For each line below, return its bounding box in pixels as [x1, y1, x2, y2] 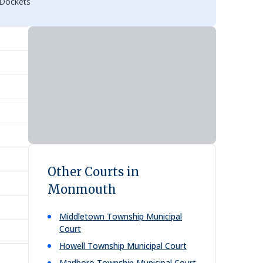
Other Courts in [48, 164, 139, 179]
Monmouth [48, 182, 116, 197]
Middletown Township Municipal [59, 211, 182, 222]
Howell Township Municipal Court [59, 240, 187, 251]
